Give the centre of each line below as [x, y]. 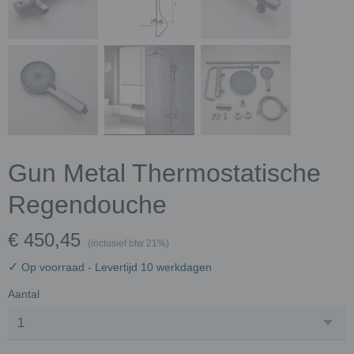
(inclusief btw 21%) [128, 243]
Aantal [24, 294]
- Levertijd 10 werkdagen [150, 267]
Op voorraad [53, 267]
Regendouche [87, 205]
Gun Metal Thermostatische [164, 173]
